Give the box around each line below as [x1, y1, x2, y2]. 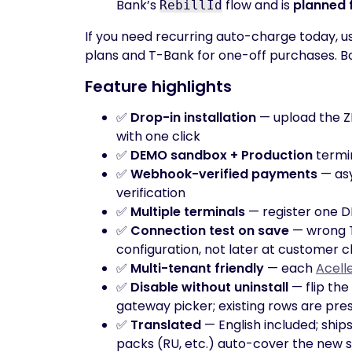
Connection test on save [130, 222, 289, 240]
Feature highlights [85, 75, 232, 97]
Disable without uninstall [130, 278, 288, 296]
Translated [130, 316, 201, 334]
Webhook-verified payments [130, 165, 317, 183]
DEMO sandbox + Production [130, 146, 313, 164]
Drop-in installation [130, 108, 256, 126]
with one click [116, 127, 200, 145]
